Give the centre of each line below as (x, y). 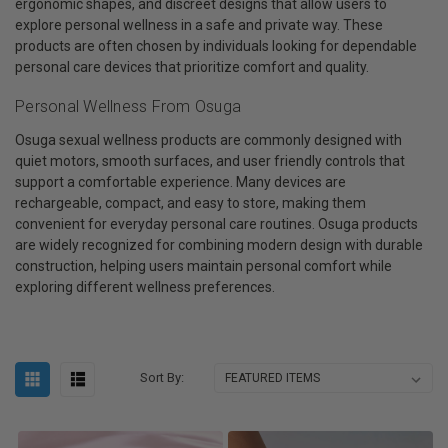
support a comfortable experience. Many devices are (180, 182)
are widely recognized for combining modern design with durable (219, 245)
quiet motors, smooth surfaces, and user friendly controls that (210, 161)
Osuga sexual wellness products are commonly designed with (208, 140)
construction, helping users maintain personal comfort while (203, 266)
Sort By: (162, 378)
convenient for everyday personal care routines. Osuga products (216, 224)
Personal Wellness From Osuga (128, 107)
